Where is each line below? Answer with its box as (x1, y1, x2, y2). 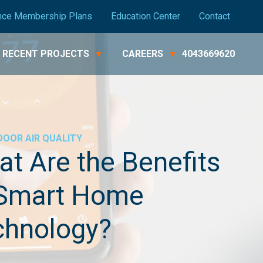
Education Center (110, 11, 180, 22)
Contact (198, 11, 230, 22)
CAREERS (122, 48, 163, 59)
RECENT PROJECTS (2, 48, 89, 59)
